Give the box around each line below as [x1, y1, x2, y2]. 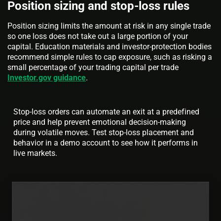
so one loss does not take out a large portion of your [7, 32, 188, 41]
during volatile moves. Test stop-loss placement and [13, 128, 194, 138]
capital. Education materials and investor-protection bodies [7, 42, 212, 52]
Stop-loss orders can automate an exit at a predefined [13, 107, 199, 117]
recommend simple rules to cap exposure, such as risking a [7, 52, 212, 62]
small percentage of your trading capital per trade [7, 63, 179, 73]
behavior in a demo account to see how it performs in [13, 138, 198, 148]
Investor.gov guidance [7, 73, 86, 83]
